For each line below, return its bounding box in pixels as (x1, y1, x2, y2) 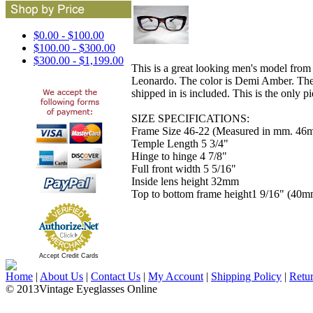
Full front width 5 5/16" (131, 162, 236, 175)
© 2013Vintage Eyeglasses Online (6, 283, 157, 295)
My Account (148, 270, 203, 282)
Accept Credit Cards (38, 252, 99, 259)
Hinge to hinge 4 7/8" (131, 150, 227, 162)
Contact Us (91, 270, 140, 282)
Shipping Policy (211, 270, 282, 282)
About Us (40, 270, 83, 282)
